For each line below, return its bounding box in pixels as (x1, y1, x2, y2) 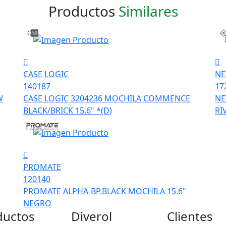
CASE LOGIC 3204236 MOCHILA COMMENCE (23, 93, 190, 104)
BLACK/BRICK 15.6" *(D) (23, 105, 112, 117)
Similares (118, 2, 178, 21)
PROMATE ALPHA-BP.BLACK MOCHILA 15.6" (23, 186, 186, 197)
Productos (48, 2, 119, 21)
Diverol (71, 208, 112, 225)
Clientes (167, 208, 213, 225)
